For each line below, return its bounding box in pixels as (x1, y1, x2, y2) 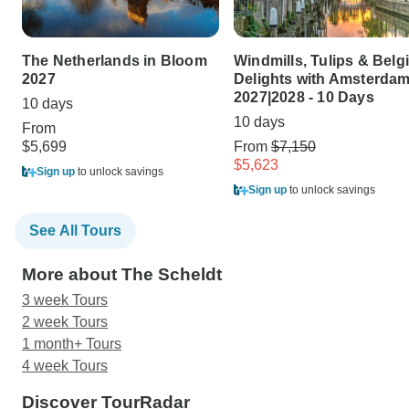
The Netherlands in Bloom (22, 53, 207, 69)
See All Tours (29, 223, 121, 239)
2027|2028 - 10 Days (234, 89, 374, 106)
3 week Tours (22, 292, 108, 309)
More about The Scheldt (22, 265, 222, 285)
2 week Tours (22, 314, 108, 330)
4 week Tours (22, 358, 108, 374)
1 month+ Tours (22, 336, 121, 352)
